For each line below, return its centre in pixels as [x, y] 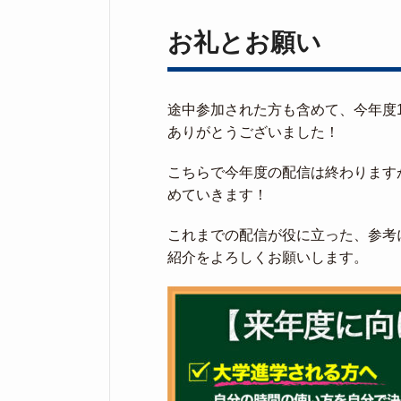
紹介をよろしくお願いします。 [268, 257]
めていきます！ [218, 195]
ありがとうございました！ [253, 132]
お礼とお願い [244, 43]
